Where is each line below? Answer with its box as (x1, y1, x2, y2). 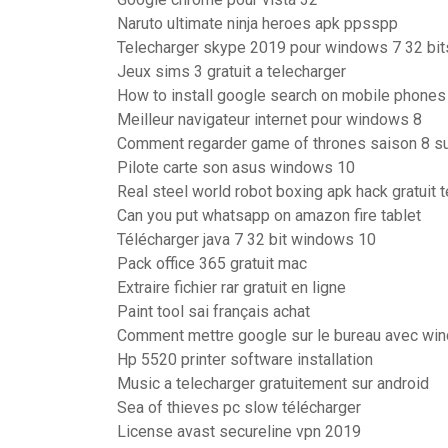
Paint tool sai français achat (117, 302, 310, 321)
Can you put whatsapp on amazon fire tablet (117, 206, 421, 225)
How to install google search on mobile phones (117, 86, 446, 105)
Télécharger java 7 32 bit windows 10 (117, 230, 376, 249)
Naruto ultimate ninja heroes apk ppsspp (117, 14, 398, 33)
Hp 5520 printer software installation (117, 350, 373, 369)
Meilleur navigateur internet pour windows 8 (117, 110, 422, 129)
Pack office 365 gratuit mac (117, 254, 307, 273)
